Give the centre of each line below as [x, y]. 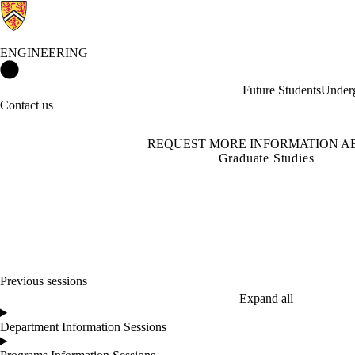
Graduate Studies [266, 158]
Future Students [281, 90]
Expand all [266, 298]
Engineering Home [67, 67]
